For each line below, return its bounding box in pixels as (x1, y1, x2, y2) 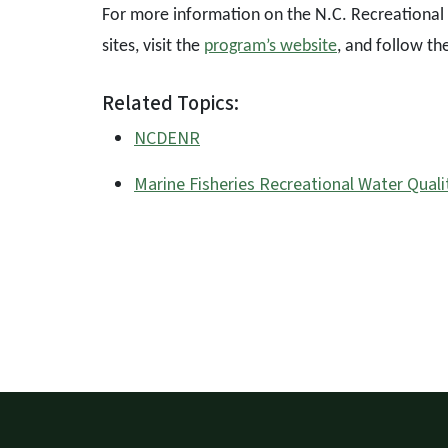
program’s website (204, 37, 337, 56)
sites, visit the (102, 37, 204, 56)
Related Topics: (102, 89, 239, 118)
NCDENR (134, 126, 200, 151)
